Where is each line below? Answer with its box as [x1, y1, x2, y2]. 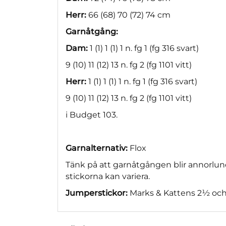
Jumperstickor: [66, 188, 128, 198]
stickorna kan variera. [66, 171, 150, 181]
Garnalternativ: [66, 143, 128, 153]
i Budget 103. [66, 109, 118, 120]
